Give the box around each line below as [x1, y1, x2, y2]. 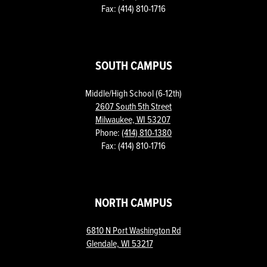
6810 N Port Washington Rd [86, 223, 181, 237]
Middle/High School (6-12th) [85, 86, 182, 100]
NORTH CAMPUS [95, 194, 172, 212]
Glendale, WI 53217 [86, 237, 153, 250]
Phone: [95, 126, 122, 139]
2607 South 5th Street [95, 100, 172, 113]
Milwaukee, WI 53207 [95, 113, 170, 126]
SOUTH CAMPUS [95, 57, 172, 74]
